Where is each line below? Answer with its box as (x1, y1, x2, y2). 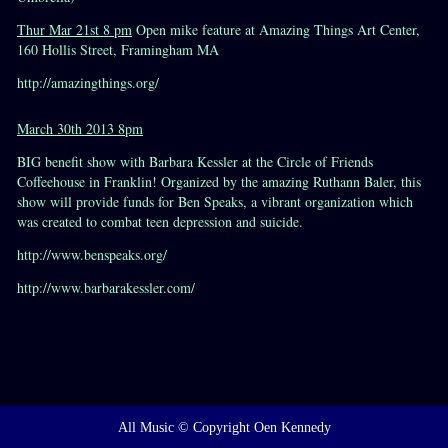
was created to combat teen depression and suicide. (17, 212, 303, 231)
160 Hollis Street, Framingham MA (17, 40, 219, 59)
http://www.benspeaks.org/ (17, 245, 167, 264)
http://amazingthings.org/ (17, 73, 159, 92)
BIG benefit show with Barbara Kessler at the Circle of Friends (17, 152, 373, 171)
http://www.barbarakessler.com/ (17, 278, 195, 297)
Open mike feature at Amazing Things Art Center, (132, 20, 420, 39)
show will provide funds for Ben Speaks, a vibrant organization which (17, 192, 413, 211)
